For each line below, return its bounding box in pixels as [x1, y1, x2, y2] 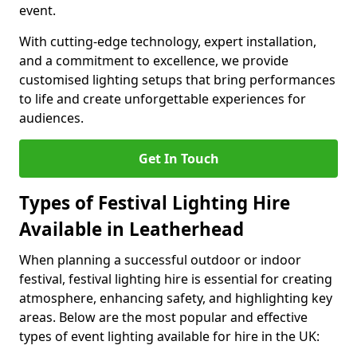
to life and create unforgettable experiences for [19, 90, 306, 108]
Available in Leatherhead [19, 217, 244, 241]
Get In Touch [138, 150, 219, 167]
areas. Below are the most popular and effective [19, 308, 308, 326]
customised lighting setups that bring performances [19, 71, 335, 88]
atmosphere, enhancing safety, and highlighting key [19, 289, 332, 307]
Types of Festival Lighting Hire [19, 190, 290, 215]
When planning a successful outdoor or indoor [19, 251, 301, 269]
